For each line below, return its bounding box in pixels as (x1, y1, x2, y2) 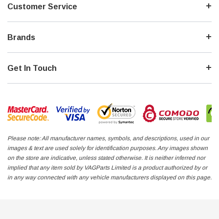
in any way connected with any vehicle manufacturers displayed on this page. (7, 174, 212, 181)
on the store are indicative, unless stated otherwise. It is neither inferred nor (7, 154, 205, 162)
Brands (7, 33, 35, 42)
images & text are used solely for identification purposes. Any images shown (7, 145, 208, 152)
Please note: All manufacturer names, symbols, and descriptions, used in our (7, 135, 209, 142)
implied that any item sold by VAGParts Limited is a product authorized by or (7, 164, 207, 172)
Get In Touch (7, 64, 57, 73)
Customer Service (7, 2, 77, 11)
